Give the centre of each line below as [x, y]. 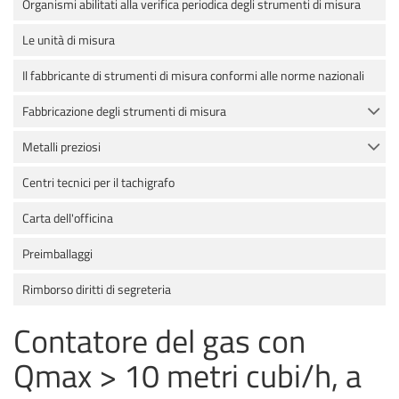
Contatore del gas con [159, 341]
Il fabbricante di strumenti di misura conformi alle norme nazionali [193, 76]
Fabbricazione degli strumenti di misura [124, 111]
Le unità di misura [69, 40]
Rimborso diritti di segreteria [97, 289]
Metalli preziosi [61, 147]
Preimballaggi [57, 254]
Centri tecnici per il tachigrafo [98, 183]
